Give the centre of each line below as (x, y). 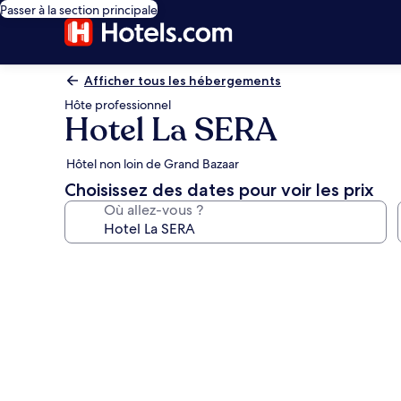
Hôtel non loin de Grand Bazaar (153, 164)
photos (100, 289)
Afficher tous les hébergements (183, 81)
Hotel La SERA (171, 130)
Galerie (101, 263)
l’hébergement (141, 341)
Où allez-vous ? (154, 210)
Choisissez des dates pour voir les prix (219, 190)
